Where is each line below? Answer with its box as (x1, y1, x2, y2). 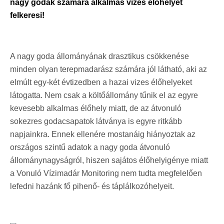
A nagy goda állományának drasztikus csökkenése (10, 52, 189, 60)
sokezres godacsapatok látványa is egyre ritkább (10, 117, 182, 125)
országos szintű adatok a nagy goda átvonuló (10, 143, 170, 151)
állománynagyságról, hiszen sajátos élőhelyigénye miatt (10, 156, 208, 164)
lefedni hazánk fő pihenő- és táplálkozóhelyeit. (10, 182, 174, 190)
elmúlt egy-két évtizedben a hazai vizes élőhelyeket (10, 78, 192, 86)
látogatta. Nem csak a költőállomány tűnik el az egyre (10, 91, 198, 99)
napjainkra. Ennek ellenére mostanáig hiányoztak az (10, 130, 195, 138)
